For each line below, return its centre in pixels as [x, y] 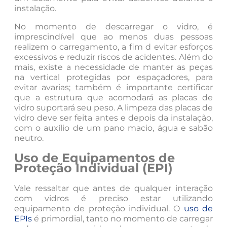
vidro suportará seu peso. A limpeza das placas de [113, 107]
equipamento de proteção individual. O [99, 209]
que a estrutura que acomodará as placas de [113, 97]
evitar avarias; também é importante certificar [113, 87]
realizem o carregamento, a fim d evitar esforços [113, 47]
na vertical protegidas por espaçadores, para [113, 77]
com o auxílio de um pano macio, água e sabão [113, 128]
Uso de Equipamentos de [94, 158]
